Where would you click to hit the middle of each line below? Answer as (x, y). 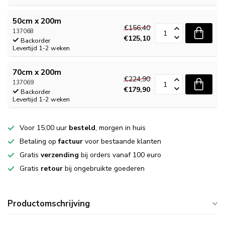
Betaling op (39, 141)
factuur (71, 141)
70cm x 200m (37, 72)
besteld (82, 128)
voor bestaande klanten (122, 141)
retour (52, 168)
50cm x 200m (37, 21)
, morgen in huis (121, 128)
